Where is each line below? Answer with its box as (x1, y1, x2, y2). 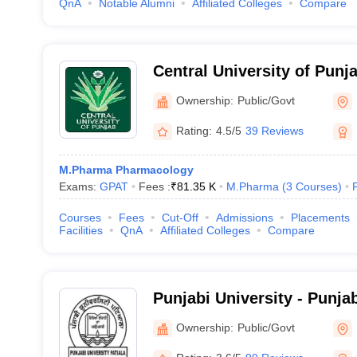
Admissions (215, 211, 273, 224)
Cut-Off (161, 211, 198, 224)
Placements (290, 211, 350, 224)
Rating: (175, 124, 212, 137)
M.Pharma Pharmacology (58, 163, 194, 176)
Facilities (58, 224, 103, 237)
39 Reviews (245, 124, 304, 137)
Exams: (58, 180, 100, 193)
